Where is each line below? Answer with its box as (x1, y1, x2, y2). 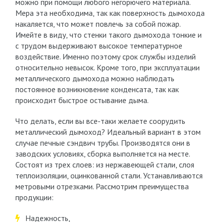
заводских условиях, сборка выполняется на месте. (15, 149, 190, 159)
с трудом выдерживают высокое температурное (15, 41, 182, 51)
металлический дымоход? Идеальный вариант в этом (15, 127, 201, 137)
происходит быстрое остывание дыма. (15, 95, 149, 105)
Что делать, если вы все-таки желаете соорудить (15, 116, 185, 126)
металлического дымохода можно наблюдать (15, 73, 174, 83)
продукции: (15, 192, 54, 202)
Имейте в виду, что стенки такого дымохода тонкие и (15, 30, 202, 40)
